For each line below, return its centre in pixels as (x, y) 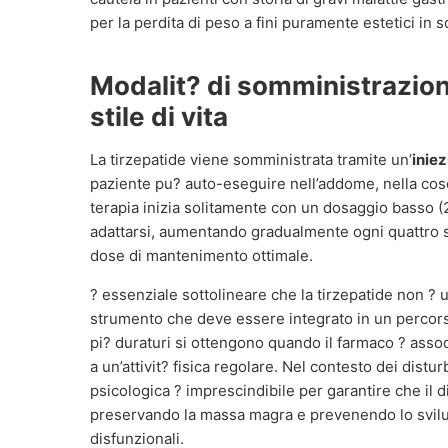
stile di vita (159, 117)
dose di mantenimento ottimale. (201, 256)
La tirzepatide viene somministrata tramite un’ (251, 160)
